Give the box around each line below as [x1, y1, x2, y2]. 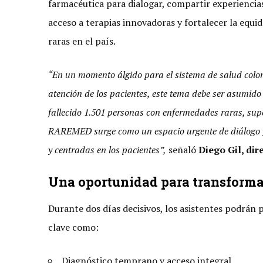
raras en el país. [48, 35, 116, 48]
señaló [166, 143, 198, 156]
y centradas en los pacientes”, [48, 143, 166, 156]
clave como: [48, 221, 101, 234]
